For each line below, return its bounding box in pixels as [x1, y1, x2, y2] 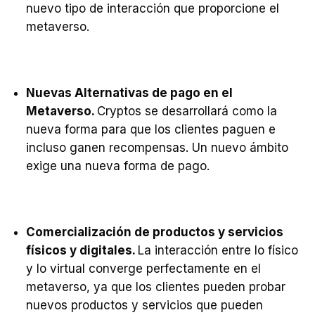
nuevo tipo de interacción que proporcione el [26, 1, 279, 15]
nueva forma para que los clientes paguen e [26, 122, 276, 136]
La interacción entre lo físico [138, 243, 298, 257]
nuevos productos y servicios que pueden [26, 298, 263, 312]
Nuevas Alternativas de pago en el [26, 86, 233, 100]
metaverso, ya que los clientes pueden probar [26, 280, 285, 294]
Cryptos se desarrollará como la [97, 104, 277, 118]
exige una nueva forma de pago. [26, 159, 210, 173]
